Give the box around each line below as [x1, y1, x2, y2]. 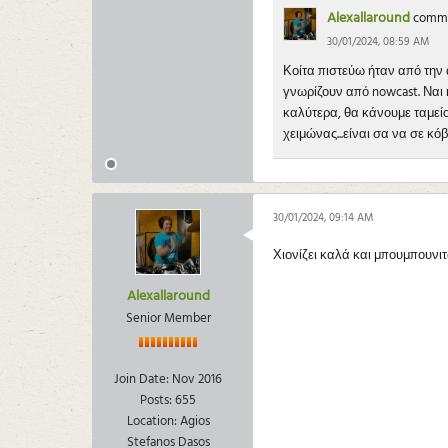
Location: [126, 410, 177, 432]
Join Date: [114, 368, 169, 390]
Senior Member [125, 307, 211, 329]
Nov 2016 [172, 368, 222, 390]
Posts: [140, 389, 172, 411]
